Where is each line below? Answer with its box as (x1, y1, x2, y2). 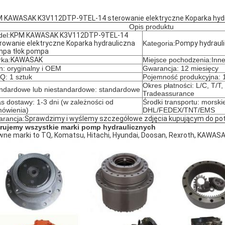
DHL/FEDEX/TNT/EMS (143, 106, 215, 114)
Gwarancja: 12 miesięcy (143, 64, 218, 72)
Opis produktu (129, 23, 174, 31)
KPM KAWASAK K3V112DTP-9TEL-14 (10, 31, 128, 39)
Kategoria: (143, 39, 175, 47)
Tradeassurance (143, 89, 194, 97)
